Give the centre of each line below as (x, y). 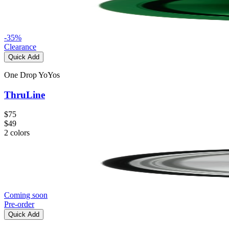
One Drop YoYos (32, 75)
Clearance (20, 47)
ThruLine (25, 95)
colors (20, 133)
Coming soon (26, 195)
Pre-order (19, 204)
